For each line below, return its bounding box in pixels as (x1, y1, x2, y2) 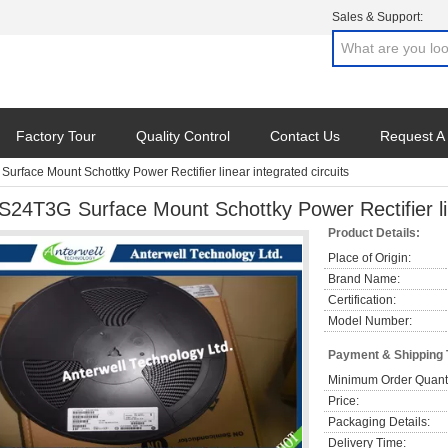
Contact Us (270, 128, 340, 144)
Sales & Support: (332, 10, 423, 24)
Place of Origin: (328, 251, 411, 265)
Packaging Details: (328, 415, 430, 429)
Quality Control (136, 128, 230, 144)
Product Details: (328, 226, 420, 240)
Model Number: (328, 314, 412, 328)
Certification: (328, 293, 396, 307)
